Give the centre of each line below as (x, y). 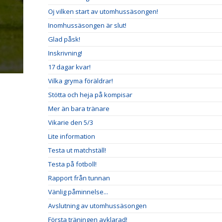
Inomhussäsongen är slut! (87, 25)
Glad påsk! (64, 39)
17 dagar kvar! (69, 67)
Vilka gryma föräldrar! (81, 81)
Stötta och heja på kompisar (90, 94)
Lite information (72, 136)
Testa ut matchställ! (77, 150)
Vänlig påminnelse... (78, 192)
